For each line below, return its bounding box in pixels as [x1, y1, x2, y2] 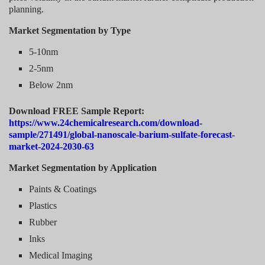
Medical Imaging [29, 250, 93, 260]
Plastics [29, 200, 57, 211]
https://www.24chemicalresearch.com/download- [9, 117, 202, 128]
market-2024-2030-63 [9, 141, 94, 151]
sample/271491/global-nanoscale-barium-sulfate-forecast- [9, 129, 235, 140]
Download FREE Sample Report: [9, 105, 144, 116]
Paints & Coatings [29, 183, 97, 194]
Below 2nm [29, 79, 73, 90]
